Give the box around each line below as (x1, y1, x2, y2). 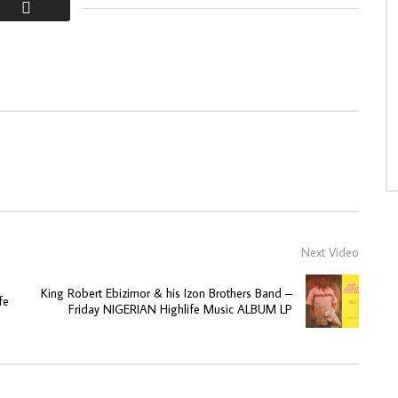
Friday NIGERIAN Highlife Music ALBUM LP (68, 300, 292, 317)
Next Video (301, 243, 359, 260)
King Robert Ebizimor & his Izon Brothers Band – (41, 284, 292, 301)
